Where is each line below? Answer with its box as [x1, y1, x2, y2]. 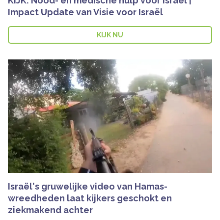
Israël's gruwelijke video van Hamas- [8, 181, 167, 192]
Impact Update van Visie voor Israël [8, 7, 163, 18]
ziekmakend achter [8, 205, 93, 216]
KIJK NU [97, 31, 123, 39]
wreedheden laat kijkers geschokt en [8, 193, 172, 204]
